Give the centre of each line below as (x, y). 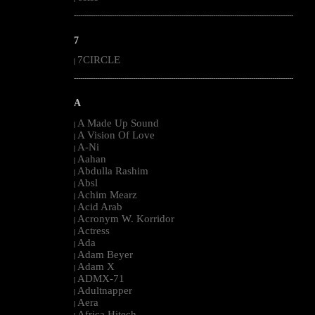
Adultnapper (105, 290)
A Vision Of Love (116, 135)
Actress (94, 230)
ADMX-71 (101, 278)
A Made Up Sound (118, 123)
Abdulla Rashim (113, 171)
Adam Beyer (105, 254)
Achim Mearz (107, 194)
